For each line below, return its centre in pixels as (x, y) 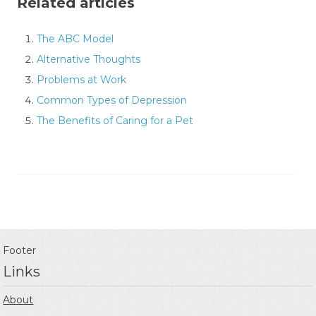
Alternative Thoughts (89, 59)
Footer (20, 251)
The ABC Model (75, 38)
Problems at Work (81, 79)
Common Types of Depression (112, 100)
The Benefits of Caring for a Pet (115, 120)
